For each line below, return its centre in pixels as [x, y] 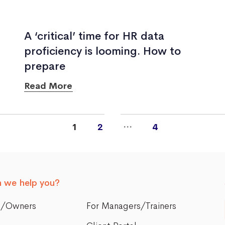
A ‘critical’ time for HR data [94, 36]
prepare [44, 66]
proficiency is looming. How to [102, 51]
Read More [48, 86]
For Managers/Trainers [131, 206]
